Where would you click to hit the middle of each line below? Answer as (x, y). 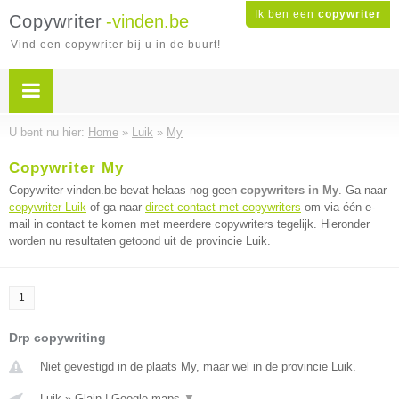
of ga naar (116, 207)
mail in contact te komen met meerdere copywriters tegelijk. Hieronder (189, 224)
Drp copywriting (57, 338)
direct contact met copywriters (223, 207)
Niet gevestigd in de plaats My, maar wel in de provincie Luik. (198, 366)
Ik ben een (286, 14)
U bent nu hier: (49, 132)
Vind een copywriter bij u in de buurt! (116, 45)
